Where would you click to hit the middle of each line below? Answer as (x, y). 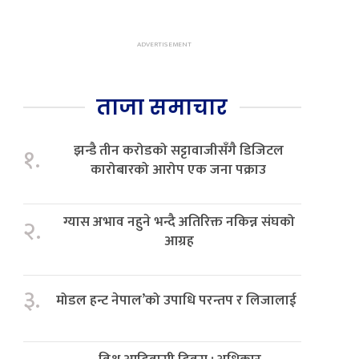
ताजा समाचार (162, 108)
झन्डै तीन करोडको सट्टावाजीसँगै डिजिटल (178, 151)
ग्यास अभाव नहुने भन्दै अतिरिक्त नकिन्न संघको (179, 222)
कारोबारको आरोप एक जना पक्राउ (179, 170)
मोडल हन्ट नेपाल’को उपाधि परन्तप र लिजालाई (177, 301)
